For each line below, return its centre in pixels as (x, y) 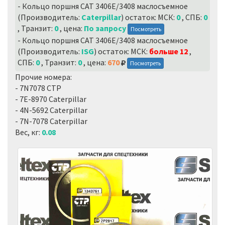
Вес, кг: (28, 132)
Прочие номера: (43, 77)
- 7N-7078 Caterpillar (51, 121)
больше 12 (168, 51)
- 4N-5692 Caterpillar (51, 110)
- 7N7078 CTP (38, 88)
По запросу (105, 28)
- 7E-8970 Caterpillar (51, 99)
